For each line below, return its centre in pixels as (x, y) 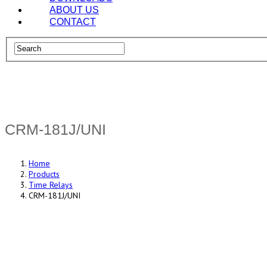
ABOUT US (74, 10)
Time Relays (51, 185)
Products (44, 174)
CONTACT (73, 22)
